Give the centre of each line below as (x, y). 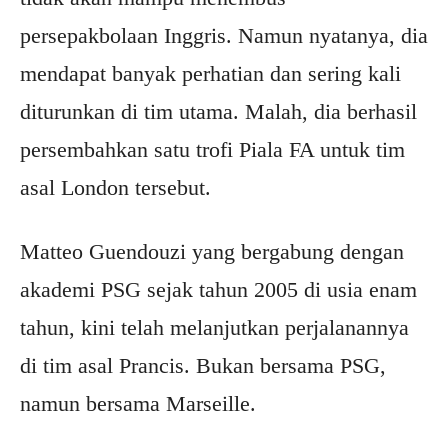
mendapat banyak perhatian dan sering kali (210, 74)
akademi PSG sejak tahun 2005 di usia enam (218, 290)
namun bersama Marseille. (138, 404)
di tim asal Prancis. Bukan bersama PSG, (203, 366)
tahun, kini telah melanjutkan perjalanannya (214, 328)
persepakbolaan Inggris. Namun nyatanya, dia (224, 36)
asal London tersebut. (115, 188)
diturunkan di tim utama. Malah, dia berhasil (218, 112)
